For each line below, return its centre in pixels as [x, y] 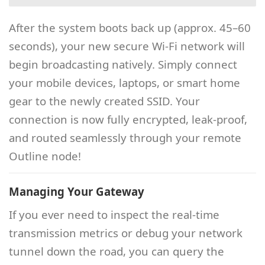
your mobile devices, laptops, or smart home [125, 82]
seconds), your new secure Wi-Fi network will [127, 46]
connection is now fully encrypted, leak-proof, [128, 119]
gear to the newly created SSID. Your [104, 101]
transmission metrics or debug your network [126, 233]
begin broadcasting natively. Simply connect [123, 64]
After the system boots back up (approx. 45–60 [130, 27]
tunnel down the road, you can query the [117, 251]
